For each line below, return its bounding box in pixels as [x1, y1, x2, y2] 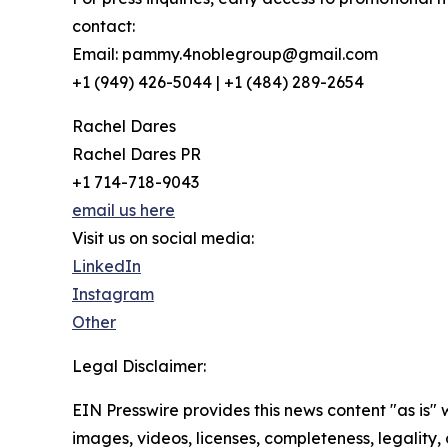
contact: [72, 16, 135, 37]
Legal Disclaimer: [72, 356, 206, 377]
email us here [72, 200, 175, 221]
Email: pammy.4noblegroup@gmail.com [72, 44, 378, 65]
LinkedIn [72, 256, 141, 277]
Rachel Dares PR [72, 144, 201, 165]
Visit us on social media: [72, 228, 254, 249]
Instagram [72, 284, 154, 305]
